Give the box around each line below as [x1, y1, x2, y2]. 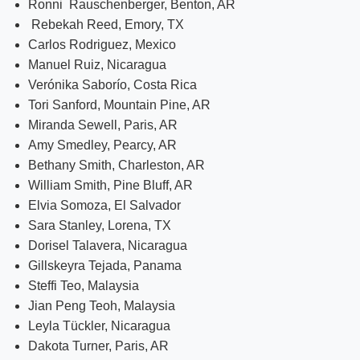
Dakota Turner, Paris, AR [28, 338, 169, 353]
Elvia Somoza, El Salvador [28, 198, 181, 212]
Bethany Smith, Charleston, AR [28, 157, 205, 172]
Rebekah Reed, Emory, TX [28, 17, 184, 31]
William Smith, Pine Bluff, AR [28, 178, 193, 192]
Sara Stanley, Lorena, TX [28, 218, 171, 232]
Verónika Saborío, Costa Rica [28, 77, 197, 92]
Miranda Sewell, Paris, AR [28, 117, 178, 132]
